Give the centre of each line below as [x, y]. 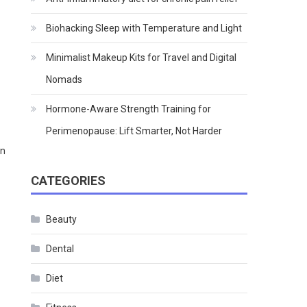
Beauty [62, 219]
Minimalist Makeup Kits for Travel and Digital [142, 57]
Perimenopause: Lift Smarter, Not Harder [134, 131]
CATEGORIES [69, 180]
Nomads [64, 79]
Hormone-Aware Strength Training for [129, 109]
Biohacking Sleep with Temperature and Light [144, 28]
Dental [60, 248]
